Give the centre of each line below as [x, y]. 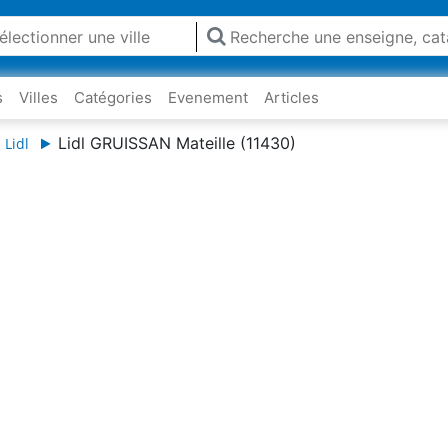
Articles [291, 97]
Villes [38, 97]
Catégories [113, 97]
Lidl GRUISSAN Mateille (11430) [177, 143]
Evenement [208, 97]
